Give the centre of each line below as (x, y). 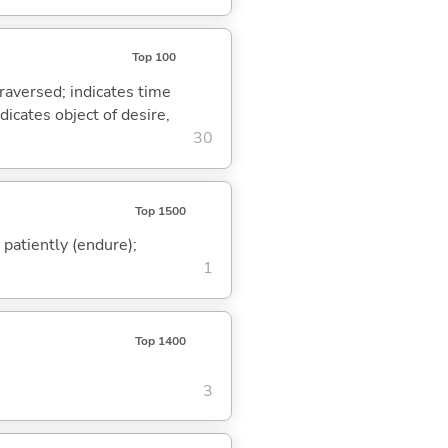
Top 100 (153, 57)
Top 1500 (160, 210)
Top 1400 (160, 340)
